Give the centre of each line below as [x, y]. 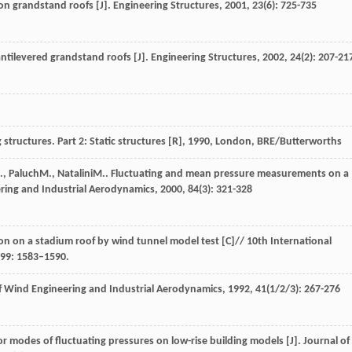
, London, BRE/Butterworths [276, 142]
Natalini [75, 174]
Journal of [326, 342]
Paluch [24, 174]
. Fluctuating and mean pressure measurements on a [227, 174]
